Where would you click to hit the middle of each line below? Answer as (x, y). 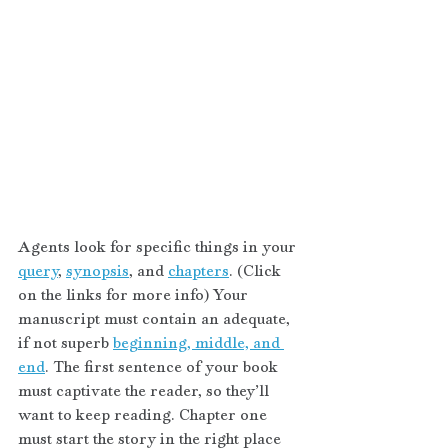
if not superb (65, 342)
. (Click (257, 270)
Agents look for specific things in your (159, 246)
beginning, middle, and (198, 342)
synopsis (97, 270)
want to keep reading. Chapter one (144, 414)
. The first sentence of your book (163, 366)
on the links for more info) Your (135, 294)
